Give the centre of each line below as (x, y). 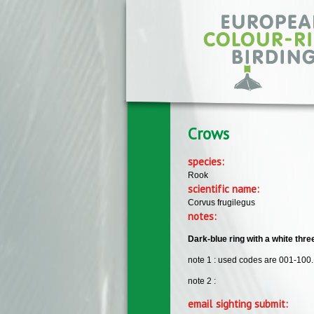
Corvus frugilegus (221, 202)
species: (208, 161)
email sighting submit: (239, 303)
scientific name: (225, 189)
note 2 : (202, 281)
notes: (204, 216)
